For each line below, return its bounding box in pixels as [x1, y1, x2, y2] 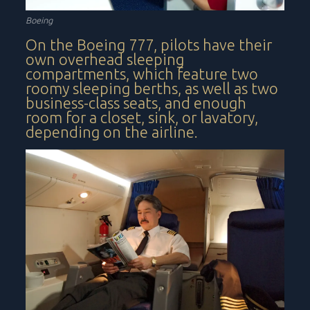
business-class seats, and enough [26, 94, 247, 112]
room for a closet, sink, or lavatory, [26, 109, 259, 127]
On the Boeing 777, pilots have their [26, 36, 273, 54]
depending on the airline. [26, 123, 199, 141]
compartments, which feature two [26, 65, 259, 83]
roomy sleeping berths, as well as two [26, 80, 279, 98]
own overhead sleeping [26, 51, 185, 69]
